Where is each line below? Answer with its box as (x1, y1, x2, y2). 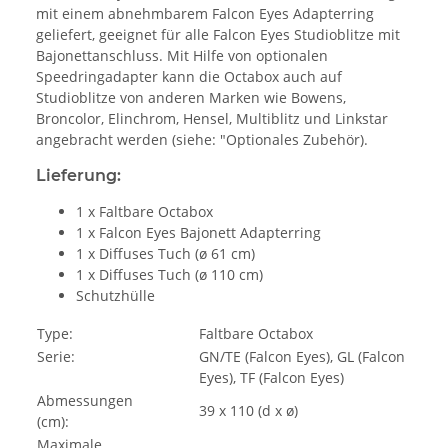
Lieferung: (36, 166, 121, 186)
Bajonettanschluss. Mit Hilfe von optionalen (36, 46, 328, 66)
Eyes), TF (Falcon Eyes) (199, 368, 344, 388)
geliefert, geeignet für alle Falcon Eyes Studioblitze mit (36, 25, 400, 45)
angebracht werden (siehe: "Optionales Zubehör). (36, 130, 368, 150)
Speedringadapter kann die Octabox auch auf (36, 67, 342, 87)
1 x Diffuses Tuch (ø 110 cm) (76, 265, 263, 285)
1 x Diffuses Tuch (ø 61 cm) (76, 244, 255, 264)
